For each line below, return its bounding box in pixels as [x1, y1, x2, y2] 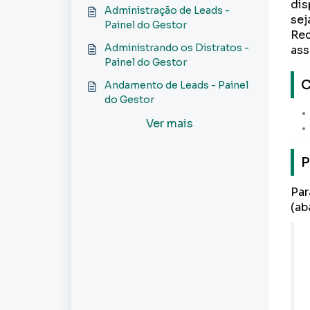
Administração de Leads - [104, 4, 230, 17]
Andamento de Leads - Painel [104, 79, 248, 91]
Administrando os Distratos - [104, 42, 249, 54]
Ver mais [146, 116, 194, 131]
